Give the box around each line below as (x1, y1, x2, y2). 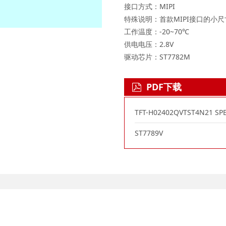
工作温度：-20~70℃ (124, 27, 189, 37)
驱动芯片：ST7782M (124, 52, 190, 62)
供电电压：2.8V (124, 39, 174, 49)
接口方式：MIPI (124, 2, 175, 12)
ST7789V (135, 128, 163, 138)
